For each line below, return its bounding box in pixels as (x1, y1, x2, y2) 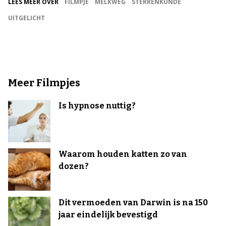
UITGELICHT (8, 14, 45, 22)
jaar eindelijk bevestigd (59, 210, 158, 219)
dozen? (59, 161, 89, 171)
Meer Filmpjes (8, 77, 80, 89)
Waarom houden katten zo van (59, 149, 187, 159)
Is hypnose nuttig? (59, 101, 136, 110)
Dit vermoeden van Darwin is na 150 (59, 198, 208, 207)
